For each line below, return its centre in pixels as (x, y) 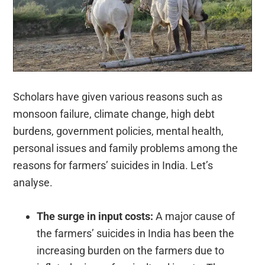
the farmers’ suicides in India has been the (136, 234)
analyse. (33, 183)
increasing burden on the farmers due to (131, 251)
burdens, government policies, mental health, (119, 131)
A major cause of (194, 216)
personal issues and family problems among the (126, 148)
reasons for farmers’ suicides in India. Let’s (113, 166)
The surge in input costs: (95, 216)
